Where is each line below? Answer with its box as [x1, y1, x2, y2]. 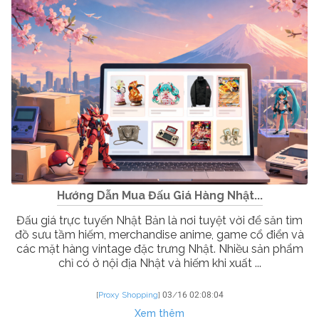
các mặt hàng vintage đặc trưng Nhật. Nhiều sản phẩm [16, 242, 303, 256]
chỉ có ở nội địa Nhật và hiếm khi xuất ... [58, 256, 261, 271]
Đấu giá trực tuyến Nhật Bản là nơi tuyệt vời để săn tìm [16, 214, 303, 228]
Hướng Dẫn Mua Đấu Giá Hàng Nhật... [56, 189, 263, 203]
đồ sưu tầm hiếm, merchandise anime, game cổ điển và [15, 228, 304, 242]
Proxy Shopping [98, 290, 158, 300]
